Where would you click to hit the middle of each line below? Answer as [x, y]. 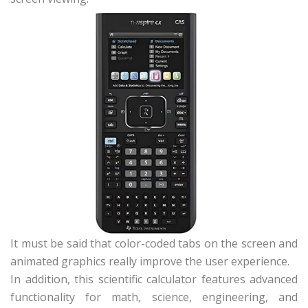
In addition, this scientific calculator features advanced [154, 279]
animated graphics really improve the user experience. [150, 261]
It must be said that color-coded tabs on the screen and [154, 243]
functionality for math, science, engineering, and [154, 297]
